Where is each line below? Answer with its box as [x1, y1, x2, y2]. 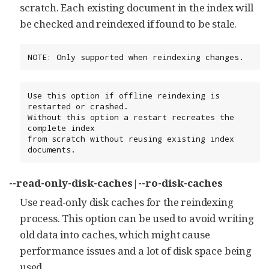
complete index [28, 122, 95, 133]
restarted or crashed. [28, 100, 128, 112]
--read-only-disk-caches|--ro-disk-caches [9, 175, 223, 190]
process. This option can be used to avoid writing [20, 211, 254, 225]
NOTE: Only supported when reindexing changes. [28, 51, 244, 62]
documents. [28, 144, 76, 155]
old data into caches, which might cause [20, 227, 210, 241]
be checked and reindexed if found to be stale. [20, 16, 237, 31]
